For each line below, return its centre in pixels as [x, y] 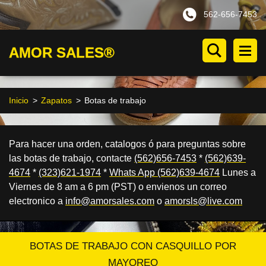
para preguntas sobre [201, 144]
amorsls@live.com [203, 201]
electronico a [37, 201]
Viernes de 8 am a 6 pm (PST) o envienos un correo [118, 187]
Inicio [19, 100]
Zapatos [56, 100]
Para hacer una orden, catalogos [79, 144]
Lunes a [238, 172]
